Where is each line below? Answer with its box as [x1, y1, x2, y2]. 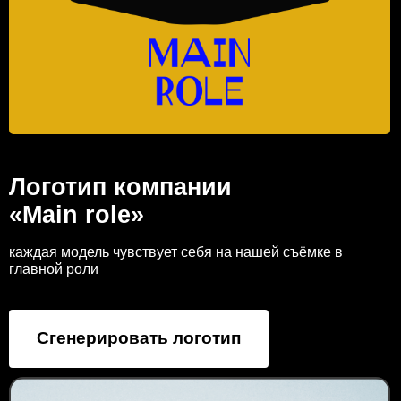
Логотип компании [9, 174, 232, 200]
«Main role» [9, 201, 144, 228]
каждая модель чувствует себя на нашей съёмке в [9, 244, 343, 260]
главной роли [9, 261, 98, 277]
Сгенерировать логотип [37, 328, 241, 347]
